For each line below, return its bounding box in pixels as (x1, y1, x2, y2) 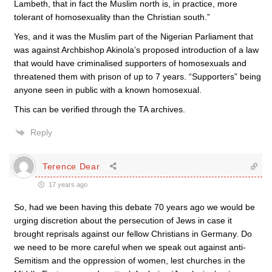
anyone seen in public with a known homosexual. (14, 85, 202, 95)
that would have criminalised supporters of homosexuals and (14, 58, 246, 68)
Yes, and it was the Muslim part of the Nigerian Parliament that (14, 32, 253, 41)
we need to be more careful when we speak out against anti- (14, 242, 246, 252)
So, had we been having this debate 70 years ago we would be (14, 202, 255, 212)
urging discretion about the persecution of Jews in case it (14, 216, 232, 225)
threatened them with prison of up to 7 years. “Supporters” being (14, 72, 261, 81)
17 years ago (47, 181, 87, 188)
